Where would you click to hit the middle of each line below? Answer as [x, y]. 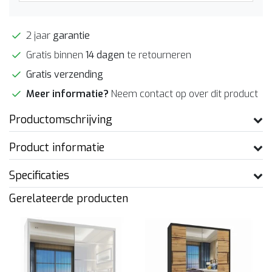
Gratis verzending [65, 74]
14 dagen [105, 55]
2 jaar [38, 35]
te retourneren [158, 55]
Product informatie [57, 147]
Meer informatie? [69, 93]
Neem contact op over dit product [185, 93]
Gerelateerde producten [69, 198]
